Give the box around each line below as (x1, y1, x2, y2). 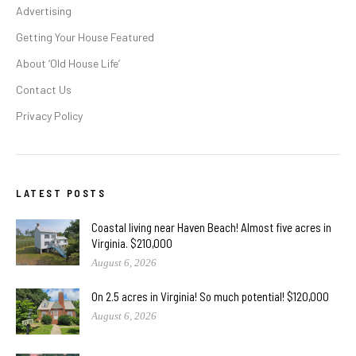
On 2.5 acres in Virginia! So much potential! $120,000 (91, 288, 329, 304)
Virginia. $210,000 (91, 235, 172, 250)
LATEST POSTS (16, 186, 106, 199)
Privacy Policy (16, 108, 83, 122)
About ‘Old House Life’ (16, 56, 120, 70)
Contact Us (16, 82, 72, 96)
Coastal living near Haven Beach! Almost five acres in (91, 219, 331, 234)
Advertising (16, 3, 72, 17)
